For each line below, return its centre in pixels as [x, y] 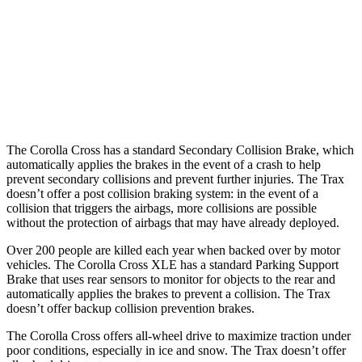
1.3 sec [288, 97]
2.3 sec [213, 23]
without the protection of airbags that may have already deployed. [173, 222]
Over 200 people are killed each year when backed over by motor [173, 250]
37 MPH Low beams [106, 60]
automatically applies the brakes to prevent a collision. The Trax [168, 293]
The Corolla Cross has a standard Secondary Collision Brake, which [180, 149]
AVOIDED [213, 60]
